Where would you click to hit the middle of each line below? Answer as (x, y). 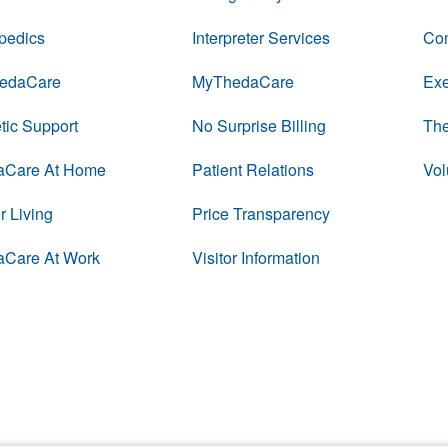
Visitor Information (255, 257)
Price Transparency (260, 213)
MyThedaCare (242, 81)
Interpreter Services (260, 37)
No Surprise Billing (258, 125)
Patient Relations (252, 169)
